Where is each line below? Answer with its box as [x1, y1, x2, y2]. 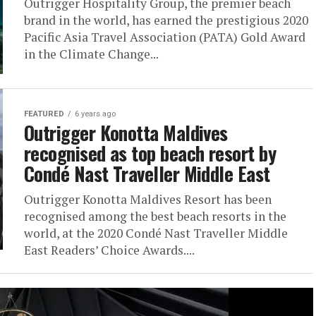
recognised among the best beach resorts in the [24, 208, 286, 224]
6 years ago [75, 109, 116, 119]
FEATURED [24, 109, 64, 119]
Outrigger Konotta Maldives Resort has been [24, 191, 272, 207]
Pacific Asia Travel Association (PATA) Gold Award [24, 29, 305, 45]
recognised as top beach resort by [24, 139, 276, 167]
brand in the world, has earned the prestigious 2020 [24, 12, 308, 28]
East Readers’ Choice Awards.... [24, 242, 195, 258]
